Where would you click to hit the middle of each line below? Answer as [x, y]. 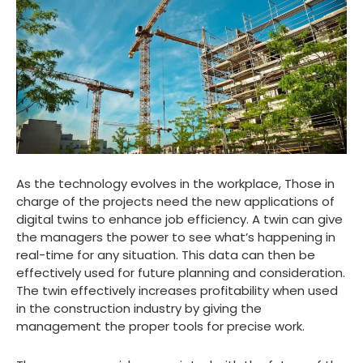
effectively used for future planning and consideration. [181, 273]
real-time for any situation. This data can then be [166, 255]
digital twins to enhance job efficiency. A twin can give [179, 220]
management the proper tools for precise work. [160, 327]
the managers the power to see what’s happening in [176, 237]
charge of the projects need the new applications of [175, 202]
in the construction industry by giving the [139, 309]
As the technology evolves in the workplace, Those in [175, 184]
